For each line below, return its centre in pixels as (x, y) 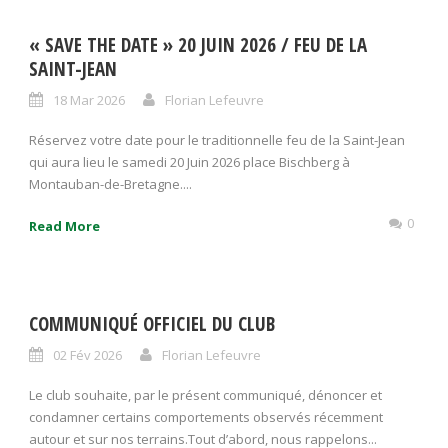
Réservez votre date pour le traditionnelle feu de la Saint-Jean (217, 140)
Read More (64, 226)
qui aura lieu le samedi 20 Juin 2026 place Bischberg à (189, 162)
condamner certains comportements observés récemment (206, 417)
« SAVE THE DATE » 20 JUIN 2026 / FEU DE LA (198, 45)
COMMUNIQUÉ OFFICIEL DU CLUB (152, 324)
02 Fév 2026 (87, 355)
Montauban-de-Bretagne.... (110, 184)
